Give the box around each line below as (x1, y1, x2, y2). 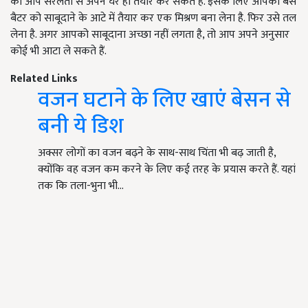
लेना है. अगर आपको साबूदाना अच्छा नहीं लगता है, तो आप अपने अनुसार (10, 25, 289, 44)
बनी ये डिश (38, 108, 124, 144)
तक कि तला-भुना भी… (38, 177, 124, 195)
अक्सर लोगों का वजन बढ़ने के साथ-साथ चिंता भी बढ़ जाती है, (38, 144, 276, 162)
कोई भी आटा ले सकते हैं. (10, 42, 107, 60)
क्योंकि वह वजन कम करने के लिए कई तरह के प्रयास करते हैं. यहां (38, 160, 296, 179)
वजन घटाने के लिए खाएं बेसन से (38, 82, 291, 118)
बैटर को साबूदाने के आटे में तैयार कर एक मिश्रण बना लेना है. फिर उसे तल (10, 9, 296, 27)
